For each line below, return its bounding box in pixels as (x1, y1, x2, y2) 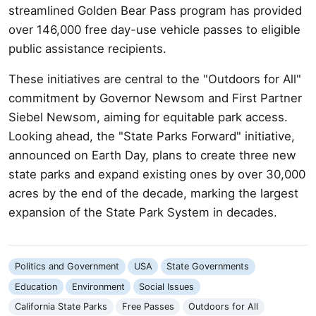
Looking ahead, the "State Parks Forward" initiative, (8, 128, 295, 143)
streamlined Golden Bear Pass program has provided (8, 3, 302, 18)
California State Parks (14, 301, 107, 312)
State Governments (166, 261, 250, 272)
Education (14, 281, 57, 292)
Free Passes (121, 301, 174, 312)
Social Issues (139, 281, 195, 292)
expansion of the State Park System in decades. (8, 205, 277, 219)
